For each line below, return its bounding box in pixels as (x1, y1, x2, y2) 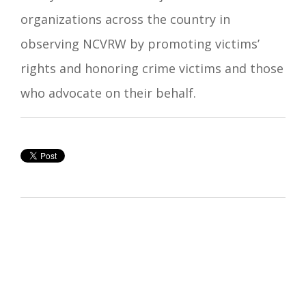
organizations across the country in (20, 11, 230, 28)
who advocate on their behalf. (20, 85, 196, 102)
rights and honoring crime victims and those (20, 60, 283, 77)
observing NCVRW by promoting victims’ (20, 36, 260, 53)
